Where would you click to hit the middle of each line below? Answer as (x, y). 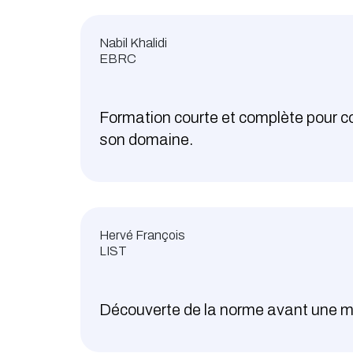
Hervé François (142, 236)
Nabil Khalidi (133, 43)
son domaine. (146, 140)
